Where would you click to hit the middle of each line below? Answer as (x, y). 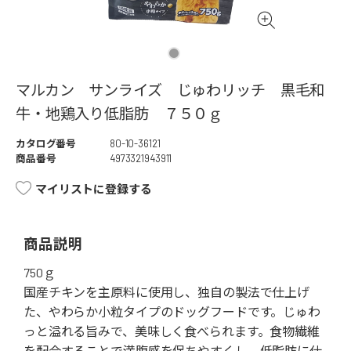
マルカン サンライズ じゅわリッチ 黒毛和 (170, 90)
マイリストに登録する (94, 189)
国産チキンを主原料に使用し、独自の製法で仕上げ (167, 292)
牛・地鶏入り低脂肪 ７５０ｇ (119, 114)
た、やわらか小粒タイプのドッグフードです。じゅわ (172, 312)
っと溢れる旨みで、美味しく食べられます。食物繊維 (172, 331)
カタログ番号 (46, 144)
